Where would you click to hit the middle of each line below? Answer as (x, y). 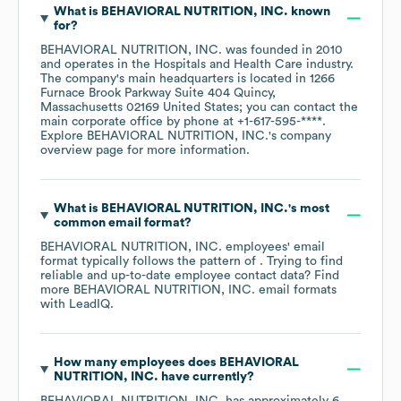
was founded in (269, 50)
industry (326, 64)
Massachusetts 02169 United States (140, 107)
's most (308, 208)
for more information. (187, 150)
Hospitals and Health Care (228, 64)
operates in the (107, 64)
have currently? (206, 376)
